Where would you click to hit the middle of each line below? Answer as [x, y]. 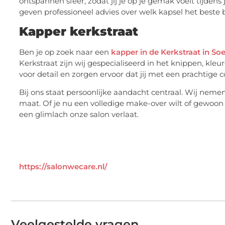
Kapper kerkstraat [79, 32]
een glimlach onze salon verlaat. [79, 115]
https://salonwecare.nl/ [63, 167]
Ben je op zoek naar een [65, 52]
